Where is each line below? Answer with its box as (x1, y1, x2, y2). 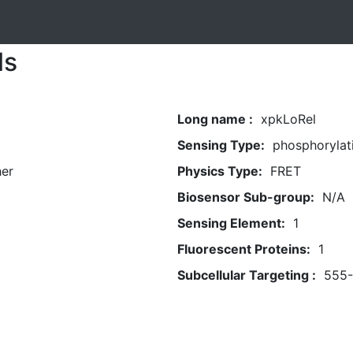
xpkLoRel (260, 111, 316, 127)
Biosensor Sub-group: (176, 189, 314, 205)
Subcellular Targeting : (176, 267, 316, 283)
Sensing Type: (176, 137, 265, 153)
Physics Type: (176, 163, 262, 179)
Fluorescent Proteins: (176, 241, 310, 257)
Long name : (176, 111, 253, 127)
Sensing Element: (176, 215, 285, 231)
